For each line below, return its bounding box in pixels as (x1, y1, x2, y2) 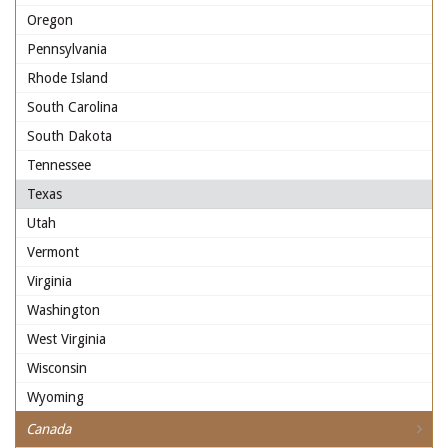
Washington (27, 302, 100, 318)
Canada (26, 421, 71, 437)
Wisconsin (27, 360, 87, 376)
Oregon (27, 12, 73, 28)
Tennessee (27, 157, 91, 173)
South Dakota (27, 128, 112, 144)
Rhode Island (27, 70, 108, 86)
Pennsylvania (27, 41, 107, 57)
